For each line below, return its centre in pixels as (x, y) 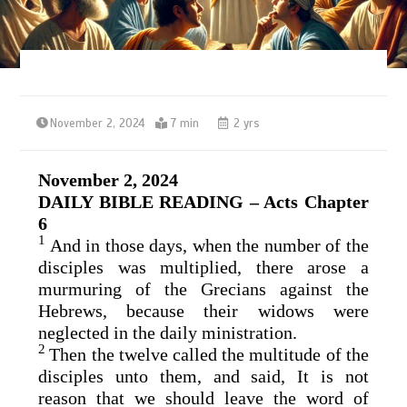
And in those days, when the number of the (209, 245)
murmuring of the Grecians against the (203, 288)
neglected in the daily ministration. (168, 332)
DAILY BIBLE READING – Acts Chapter (203, 201)
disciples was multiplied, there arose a (203, 267)
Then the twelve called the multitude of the (209, 354)
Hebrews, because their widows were (203, 310)
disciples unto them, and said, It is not (203, 376)
